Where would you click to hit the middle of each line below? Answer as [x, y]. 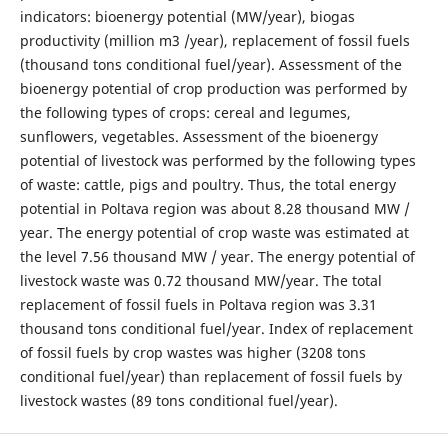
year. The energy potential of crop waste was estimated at [214, 232]
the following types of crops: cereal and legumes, [185, 112]
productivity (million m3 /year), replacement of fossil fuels [214, 40]
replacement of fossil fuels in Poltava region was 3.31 [198, 304]
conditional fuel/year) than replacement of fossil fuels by [210, 376]
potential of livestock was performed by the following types [217, 160]
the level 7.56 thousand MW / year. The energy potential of [217, 256]
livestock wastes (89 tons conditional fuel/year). [178, 400]
